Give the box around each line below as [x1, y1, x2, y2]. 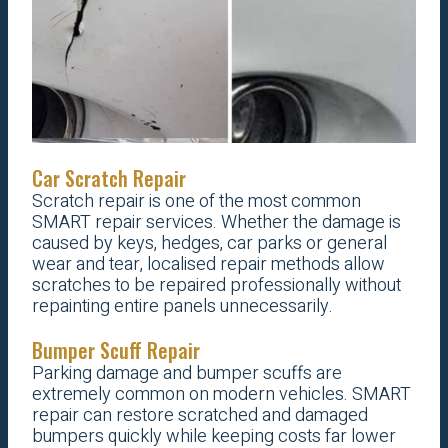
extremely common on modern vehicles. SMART [31, 381, 411, 409]
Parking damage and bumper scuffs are [31, 360, 342, 388]
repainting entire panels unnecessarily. [31, 293, 333, 321]
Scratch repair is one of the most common [31, 188, 361, 216]
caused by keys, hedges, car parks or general [31, 230, 387, 258]
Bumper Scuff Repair [31, 335, 200, 366]
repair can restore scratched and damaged [31, 402, 368, 430]
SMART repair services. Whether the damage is [31, 209, 401, 237]
